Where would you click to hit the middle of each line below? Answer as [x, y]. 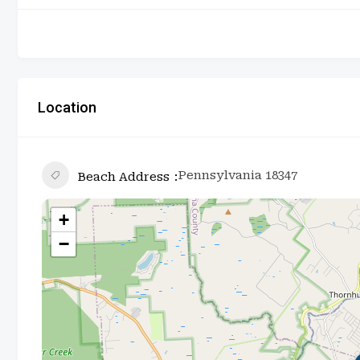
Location [67, 107]
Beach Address [123, 176]
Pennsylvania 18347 [237, 175]
